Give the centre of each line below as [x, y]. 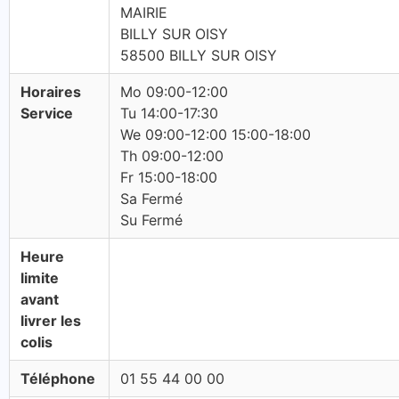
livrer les [51, 321]
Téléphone [58, 379]
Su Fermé [151, 220]
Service [47, 113]
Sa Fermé [151, 199]
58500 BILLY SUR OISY [199, 55]
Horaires [51, 92]
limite [40, 278]
